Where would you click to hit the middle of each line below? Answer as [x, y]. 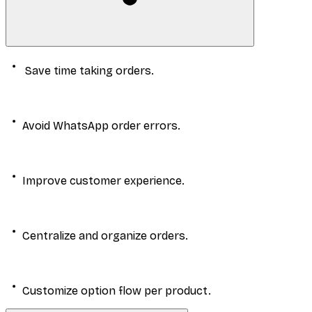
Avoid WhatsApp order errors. [101, 126]
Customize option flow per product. [117, 291]
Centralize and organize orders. [105, 236]
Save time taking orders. [88, 71]
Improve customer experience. [103, 181]
